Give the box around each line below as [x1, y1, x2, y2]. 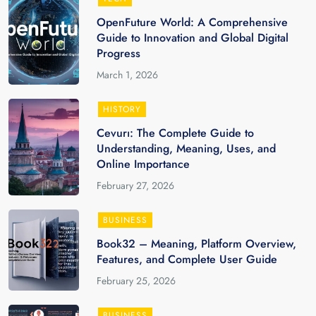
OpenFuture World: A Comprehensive [97, 14, 288, 30]
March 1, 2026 [97, 68, 159, 82]
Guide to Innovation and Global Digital [97, 30, 289, 46]
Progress [97, 45, 141, 61]
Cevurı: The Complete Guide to [97, 125, 255, 141]
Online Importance [97, 156, 190, 172]
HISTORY [103, 103, 142, 116]
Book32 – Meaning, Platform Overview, [97, 236, 297, 252]
